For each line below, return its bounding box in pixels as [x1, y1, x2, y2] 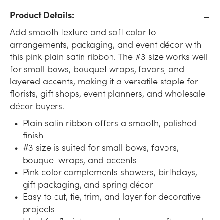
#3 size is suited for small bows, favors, [23, 141, 179, 154]
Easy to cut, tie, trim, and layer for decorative [23, 190, 201, 203]
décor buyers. [10, 99, 64, 112]
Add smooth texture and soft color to [10, 26, 156, 38]
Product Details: [10, 8, 74, 21]
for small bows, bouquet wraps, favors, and [10, 62, 184, 75]
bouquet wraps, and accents [23, 153, 137, 166]
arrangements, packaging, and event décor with [10, 38, 201, 51]
